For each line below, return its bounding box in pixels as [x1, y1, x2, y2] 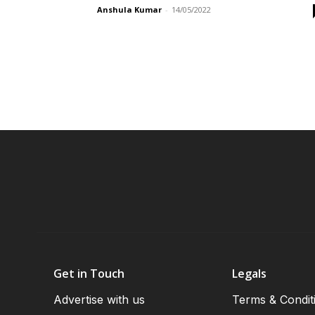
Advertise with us [53, 292, 145, 307]
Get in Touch [53, 266, 124, 282]
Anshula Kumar [97, 4, 162, 15]
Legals [232, 266, 267, 282]
